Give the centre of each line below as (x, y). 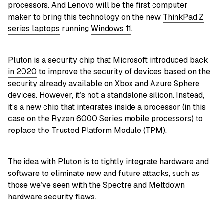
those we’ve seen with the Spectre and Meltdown (96, 185)
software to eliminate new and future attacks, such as (104, 173)
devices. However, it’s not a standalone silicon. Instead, (106, 95)
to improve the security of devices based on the (123, 71)
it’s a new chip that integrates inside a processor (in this (107, 107)
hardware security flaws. (52, 197)
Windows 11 (111, 28)
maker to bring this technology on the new (85, 17)
